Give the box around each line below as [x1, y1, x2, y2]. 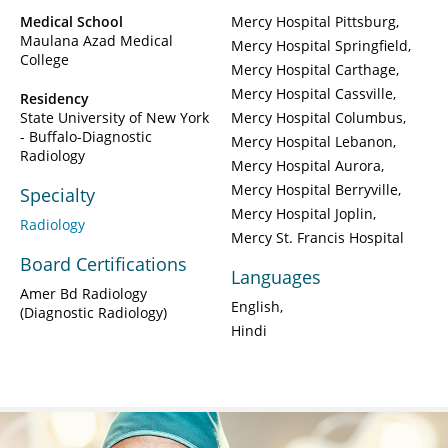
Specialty [20, 183, 95, 208]
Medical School [20, 12, 123, 32]
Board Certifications [20, 252, 187, 277]
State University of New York [20, 108, 209, 128]
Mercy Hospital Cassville [231, 84, 393, 104]
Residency [20, 89, 89, 109]
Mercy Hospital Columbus [231, 108, 403, 128]
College [20, 50, 69, 70]
